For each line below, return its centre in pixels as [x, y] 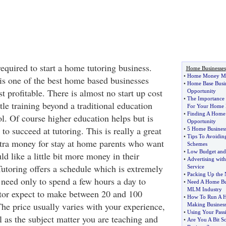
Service [195, 166]
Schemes [197, 144]
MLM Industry [204, 189]
